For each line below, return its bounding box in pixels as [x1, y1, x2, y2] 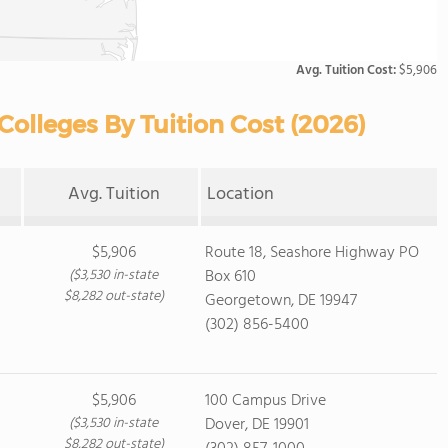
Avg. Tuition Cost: [296, 60, 399, 81]
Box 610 [205, 264, 256, 290]
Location [206, 180, 274, 209]
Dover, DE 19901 [205, 412, 309, 438]
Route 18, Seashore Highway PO [205, 240, 419, 266]
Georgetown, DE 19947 [205, 288, 357, 314]
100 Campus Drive [205, 388, 326, 414]
